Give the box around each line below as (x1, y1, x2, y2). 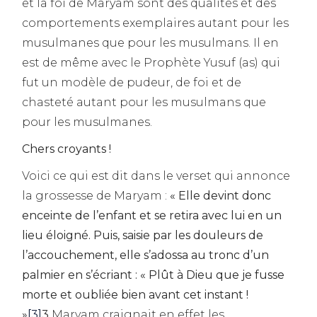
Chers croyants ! (22, 142, 112, 156)
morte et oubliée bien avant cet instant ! (22, 287, 249, 301)
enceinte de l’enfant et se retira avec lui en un (22, 208, 282, 222)
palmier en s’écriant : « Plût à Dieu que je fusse (22, 267, 285, 282)
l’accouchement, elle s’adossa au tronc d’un (22, 248, 270, 262)
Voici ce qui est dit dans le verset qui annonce (22, 168, 291, 183)
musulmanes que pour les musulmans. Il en (22, 35, 279, 50)
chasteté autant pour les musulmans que (22, 95, 267, 109)
